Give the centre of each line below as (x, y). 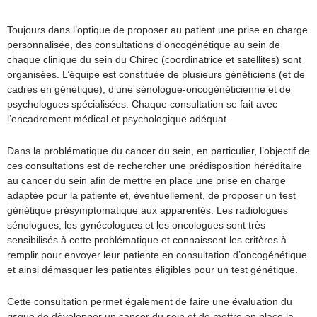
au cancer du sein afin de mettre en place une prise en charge (146, 180)
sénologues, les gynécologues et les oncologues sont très (136, 225)
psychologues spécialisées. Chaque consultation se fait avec (142, 104)
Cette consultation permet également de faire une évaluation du (150, 301)
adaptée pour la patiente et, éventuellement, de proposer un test (151, 195)
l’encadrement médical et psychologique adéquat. (118, 119)
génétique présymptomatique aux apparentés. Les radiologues (148, 210)
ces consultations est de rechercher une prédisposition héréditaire (155, 166)
